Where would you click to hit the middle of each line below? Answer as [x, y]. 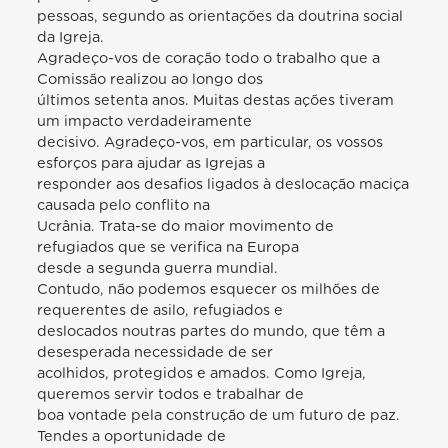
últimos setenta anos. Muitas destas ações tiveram [216, 101]
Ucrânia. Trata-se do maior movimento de [186, 227]
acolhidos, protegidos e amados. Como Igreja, [202, 374]
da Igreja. [71, 38]
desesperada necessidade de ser [155, 353]
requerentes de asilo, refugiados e [160, 311]
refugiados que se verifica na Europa [168, 248]
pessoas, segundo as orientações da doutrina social [220, 17]
